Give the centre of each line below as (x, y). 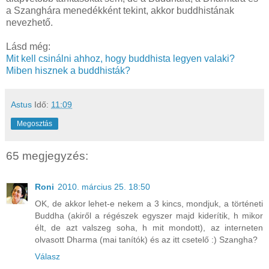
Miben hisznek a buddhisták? (68, 70)
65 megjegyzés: (47, 156)
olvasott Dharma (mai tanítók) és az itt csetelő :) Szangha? (146, 239)
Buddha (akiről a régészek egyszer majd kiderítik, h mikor (149, 215)
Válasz (47, 256)
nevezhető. (29, 22)
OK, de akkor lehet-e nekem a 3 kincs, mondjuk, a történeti (149, 203)
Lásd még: (28, 46)
